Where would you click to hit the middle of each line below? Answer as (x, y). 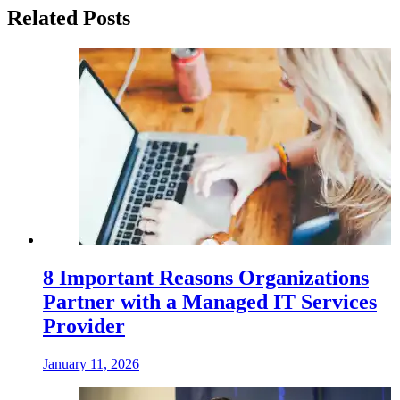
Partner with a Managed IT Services (210, 301)
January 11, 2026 (91, 363)
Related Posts (69, 17)
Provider (84, 325)
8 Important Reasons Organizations (206, 277)
